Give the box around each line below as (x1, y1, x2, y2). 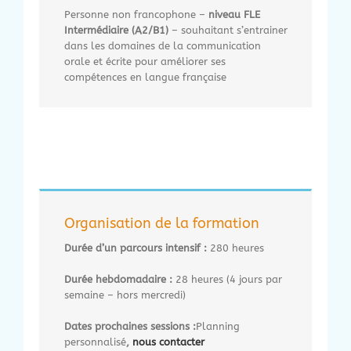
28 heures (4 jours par (172, 273, 282, 285)
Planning (196, 320, 240, 332)
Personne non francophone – (64, 8, 208, 20)
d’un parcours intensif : (92, 241, 210, 254)
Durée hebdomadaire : (64, 273, 172, 285)
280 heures (210, 241, 264, 254)
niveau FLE (208, 8, 260, 20)
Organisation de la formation (64, 214, 259, 232)
